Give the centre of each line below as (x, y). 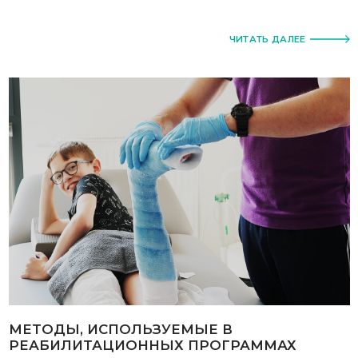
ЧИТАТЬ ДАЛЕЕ (267, 39)
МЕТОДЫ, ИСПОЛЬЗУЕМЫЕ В (120, 329)
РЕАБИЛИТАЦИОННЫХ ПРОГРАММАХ (152, 345)
